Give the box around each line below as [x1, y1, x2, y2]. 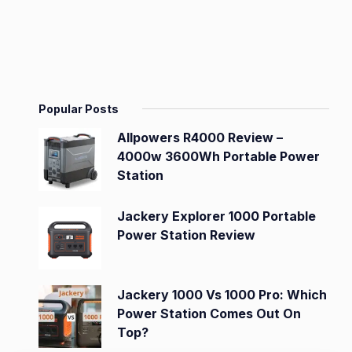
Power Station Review [117, 227, 255, 243]
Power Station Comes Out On [117, 306, 301, 321]
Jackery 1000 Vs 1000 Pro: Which [117, 287, 327, 302]
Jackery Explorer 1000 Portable [117, 208, 316, 224]
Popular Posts [38, 102, 119, 115]
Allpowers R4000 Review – [117, 130, 283, 145]
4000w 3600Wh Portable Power [117, 148, 320, 164]
